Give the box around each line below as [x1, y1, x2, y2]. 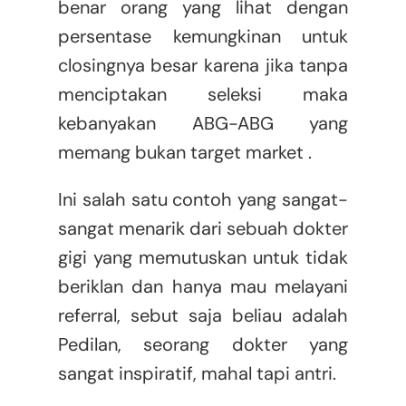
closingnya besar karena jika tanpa [57, 53, 349, 78]
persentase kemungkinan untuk [57, 24, 349, 49]
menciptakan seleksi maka [57, 82, 349, 107]
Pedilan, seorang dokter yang [57, 333, 349, 357]
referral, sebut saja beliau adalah [57, 304, 349, 328]
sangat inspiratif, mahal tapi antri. [57, 362, 336, 386]
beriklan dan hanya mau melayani [57, 275, 349, 299]
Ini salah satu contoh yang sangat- [57, 188, 349, 212]
